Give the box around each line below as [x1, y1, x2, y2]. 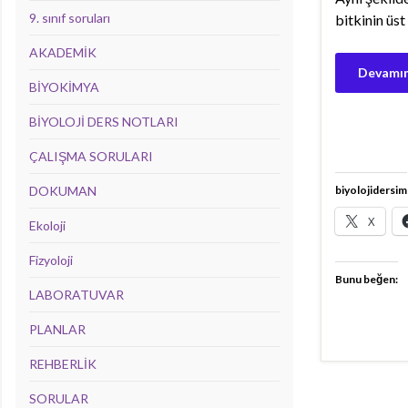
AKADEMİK [29, 45, 97, 60]
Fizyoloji [29, 252, 73, 268]
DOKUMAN [29, 183, 97, 199]
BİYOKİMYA [29, 79, 99, 95]
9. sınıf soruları [29, 10, 110, 25]
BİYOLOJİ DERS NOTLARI [29, 114, 178, 129]
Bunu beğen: [335, 271, 398, 286]
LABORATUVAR [29, 287, 124, 302]
